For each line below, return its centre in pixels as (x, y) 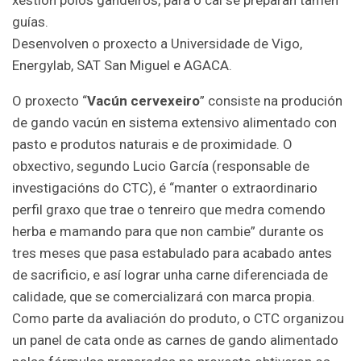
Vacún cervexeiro (143, 100)
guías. (30, 21)
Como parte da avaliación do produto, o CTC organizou (178, 318)
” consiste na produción (271, 100)
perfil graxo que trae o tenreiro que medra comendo (169, 209)
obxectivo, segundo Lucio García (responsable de (161, 166)
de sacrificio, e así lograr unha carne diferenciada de (170, 274)
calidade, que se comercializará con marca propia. (164, 296)
